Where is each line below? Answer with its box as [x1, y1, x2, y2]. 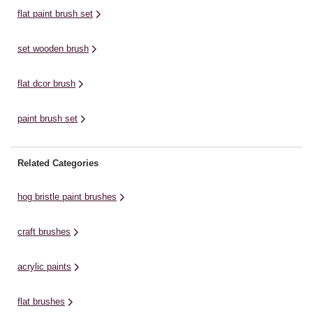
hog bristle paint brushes [17, 191, 117, 202]
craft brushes [17, 226, 71, 237]
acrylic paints [17, 261, 71, 272]
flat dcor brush [17, 78, 75, 89]
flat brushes [17, 296, 65, 307]
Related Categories [17, 157, 99, 168]
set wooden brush [17, 43, 89, 54]
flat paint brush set [17, 8, 93, 19]
